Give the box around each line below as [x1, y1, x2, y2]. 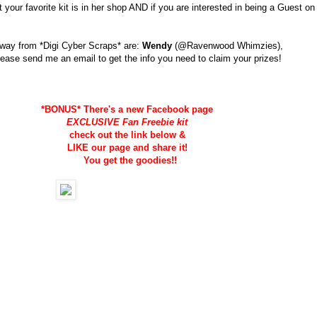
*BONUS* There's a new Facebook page [41, 103, 217, 115]
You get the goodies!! [80, 154, 177, 166]
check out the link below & [69, 129, 188, 140]
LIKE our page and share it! [67, 142, 190, 153]
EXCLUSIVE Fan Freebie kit [67, 116, 188, 127]
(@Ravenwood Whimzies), [175, 40, 283, 51]
